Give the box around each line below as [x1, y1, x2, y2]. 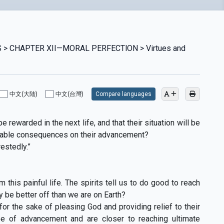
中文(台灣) [55, 90, 83, 97]
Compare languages [95, 90, 151, 97]
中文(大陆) [9, 90, 37, 97]
